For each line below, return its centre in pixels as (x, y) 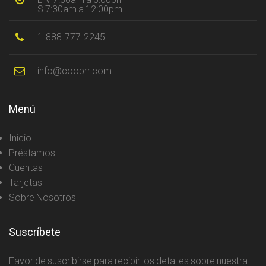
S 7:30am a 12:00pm (80, 9)
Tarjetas (26, 182)
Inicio (20, 138)
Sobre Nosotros (42, 197)
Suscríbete (35, 232)
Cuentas (26, 167)
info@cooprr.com (75, 71)
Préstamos (32, 153)
